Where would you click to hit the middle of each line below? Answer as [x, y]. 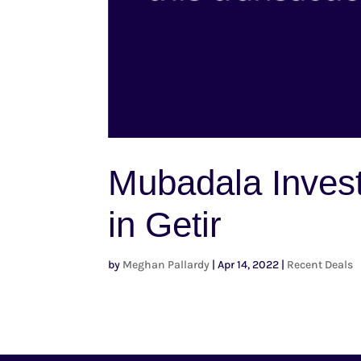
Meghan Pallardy [166, 264]
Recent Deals [320, 264]
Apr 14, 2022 [249, 264]
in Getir [165, 224]
